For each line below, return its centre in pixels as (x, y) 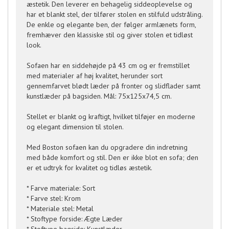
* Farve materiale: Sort (61, 188)
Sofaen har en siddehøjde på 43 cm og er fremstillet (108, 65)
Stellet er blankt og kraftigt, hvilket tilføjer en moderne (111, 117)
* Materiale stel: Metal (60, 209)
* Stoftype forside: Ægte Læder (75, 219)
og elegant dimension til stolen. (75, 127)
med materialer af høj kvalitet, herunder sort (95, 76)
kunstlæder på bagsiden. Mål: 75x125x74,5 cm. (99, 96)
